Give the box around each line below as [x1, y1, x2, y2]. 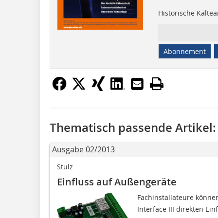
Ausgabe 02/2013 [52, 144, 115, 155]
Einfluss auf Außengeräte [57, 175, 177, 188]
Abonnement [163, 46, 206, 56]
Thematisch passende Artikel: [50, 119, 216, 135]
